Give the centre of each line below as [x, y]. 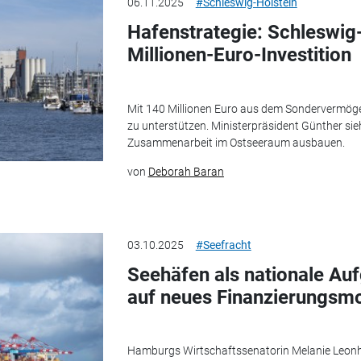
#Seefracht [223, 245]
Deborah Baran [186, 171]
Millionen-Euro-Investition [239, 55]
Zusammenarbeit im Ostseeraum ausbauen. [236, 142]
